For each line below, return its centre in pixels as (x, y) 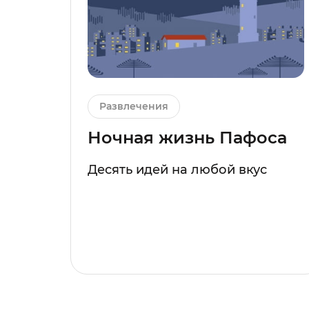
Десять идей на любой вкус (177, 170)
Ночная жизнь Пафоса (187, 138)
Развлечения (134, 107)
